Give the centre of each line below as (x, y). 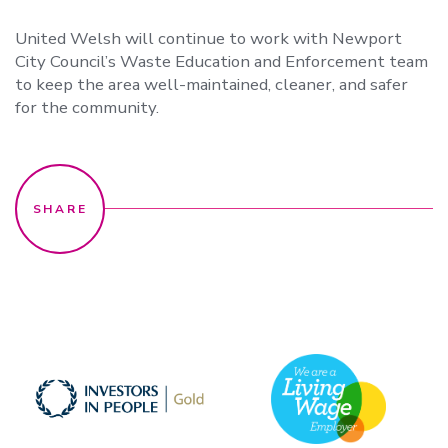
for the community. (87, 107)
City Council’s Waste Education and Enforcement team (221, 61)
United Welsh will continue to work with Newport (208, 38)
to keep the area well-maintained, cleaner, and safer (211, 84)
